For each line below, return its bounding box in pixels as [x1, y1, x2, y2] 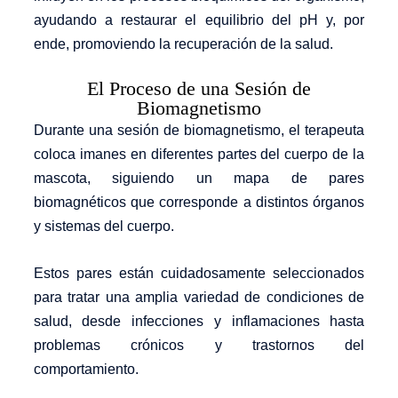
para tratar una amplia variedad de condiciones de [33, 289, 365, 305]
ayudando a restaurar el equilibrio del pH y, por [33, 12, 365, 28]
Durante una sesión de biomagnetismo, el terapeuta [33, 123, 365, 139]
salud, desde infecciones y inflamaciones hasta [33, 313, 365, 329]
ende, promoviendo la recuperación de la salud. [33, 36, 333, 52]
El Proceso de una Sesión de [87, 77, 311, 100]
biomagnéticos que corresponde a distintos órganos [33, 195, 365, 211]
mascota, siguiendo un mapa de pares [33, 171, 365, 187]
